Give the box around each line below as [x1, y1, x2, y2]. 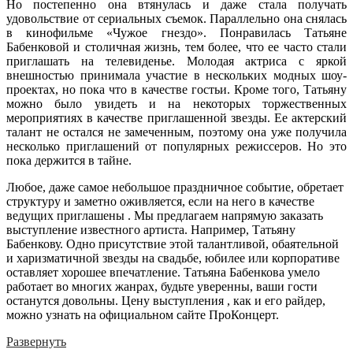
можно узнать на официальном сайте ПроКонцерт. [6, 307, 279, 321]
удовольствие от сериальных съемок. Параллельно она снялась [6, 11, 347, 25]
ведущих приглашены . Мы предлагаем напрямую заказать [6, 208, 323, 222]
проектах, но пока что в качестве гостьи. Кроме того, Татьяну [6, 82, 347, 96]
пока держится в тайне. [6, 153, 135, 167]
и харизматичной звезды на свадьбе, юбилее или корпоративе [6, 251, 340, 265]
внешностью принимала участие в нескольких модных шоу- [6, 68, 347, 82]
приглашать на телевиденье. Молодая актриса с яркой [6, 54, 347, 68]
